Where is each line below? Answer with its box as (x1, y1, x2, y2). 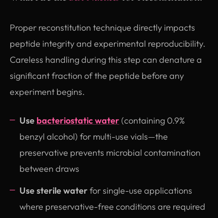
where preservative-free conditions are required (19, 200, 205, 212)
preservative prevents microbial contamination (19, 146, 200, 158)
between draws (19, 163, 79, 174)
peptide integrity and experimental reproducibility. (10, 37, 205, 49)
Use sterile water (19, 184, 88, 196)
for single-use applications (88, 184, 192, 196)
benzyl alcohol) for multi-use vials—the (19, 130, 168, 142)
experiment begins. (10, 86, 85, 97)
